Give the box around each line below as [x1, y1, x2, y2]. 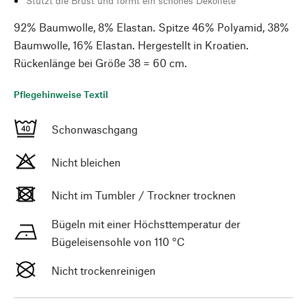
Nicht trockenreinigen [51, 264, 156, 277]
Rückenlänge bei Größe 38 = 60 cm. [14, 56, 187, 69]
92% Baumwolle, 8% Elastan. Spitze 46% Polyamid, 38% [14, 21, 289, 34]
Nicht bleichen [51, 156, 121, 169]
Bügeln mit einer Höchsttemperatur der [51, 217, 241, 230]
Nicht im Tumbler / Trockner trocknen [51, 188, 236, 201]
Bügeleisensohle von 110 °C [51, 235, 185, 248]
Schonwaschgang [51, 123, 138, 136]
